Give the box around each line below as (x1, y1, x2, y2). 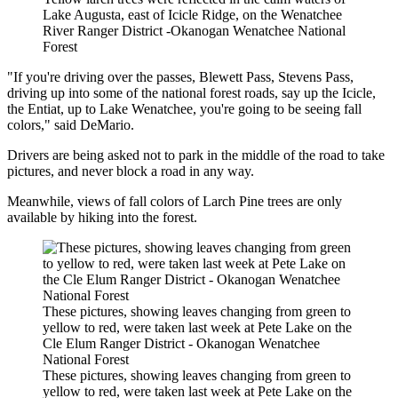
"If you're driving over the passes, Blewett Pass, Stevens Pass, (7, 69, 354, 85)
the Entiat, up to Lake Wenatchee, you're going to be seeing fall (7, 101, 362, 117)
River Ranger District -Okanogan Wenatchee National (43, 23, 346, 39)
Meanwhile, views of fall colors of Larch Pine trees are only (7, 194, 342, 210)
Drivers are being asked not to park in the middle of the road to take (7, 147, 385, 163)
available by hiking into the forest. (7, 210, 197, 226)
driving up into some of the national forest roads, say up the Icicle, (7, 85, 376, 101)
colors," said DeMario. (7, 117, 134, 133)
